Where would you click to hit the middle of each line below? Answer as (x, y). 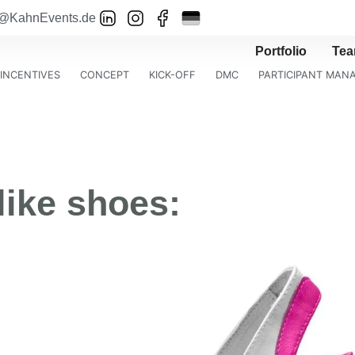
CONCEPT (105, 75)
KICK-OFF (172, 75)
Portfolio (281, 51)
